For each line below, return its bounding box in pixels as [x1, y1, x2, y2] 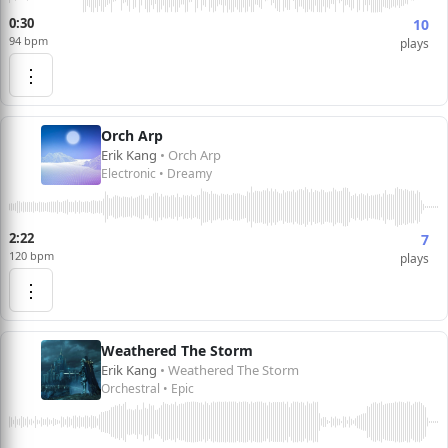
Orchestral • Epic [101, 380, 194, 397]
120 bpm [9, 248, 54, 263]
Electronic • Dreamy [101, 165, 212, 182]
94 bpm [9, 33, 48, 48]
